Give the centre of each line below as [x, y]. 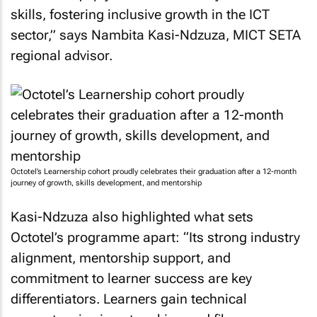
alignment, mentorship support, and [121, 258]
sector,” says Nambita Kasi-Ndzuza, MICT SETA [156, 35]
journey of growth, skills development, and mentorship [106, 183]
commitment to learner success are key [131, 278]
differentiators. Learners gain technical [129, 299]
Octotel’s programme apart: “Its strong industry [155, 237]
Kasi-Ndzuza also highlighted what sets [132, 217]
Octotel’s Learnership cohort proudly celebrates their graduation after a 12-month [154, 171]
